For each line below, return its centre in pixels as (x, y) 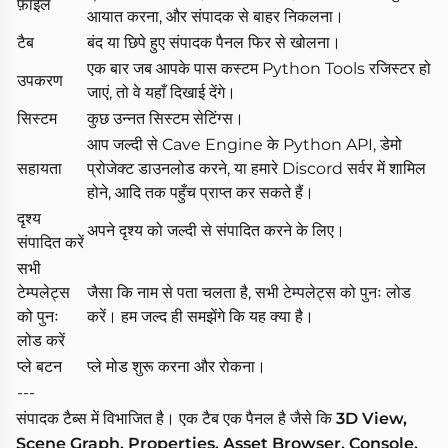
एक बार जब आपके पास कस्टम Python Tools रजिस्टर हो (259, 68)
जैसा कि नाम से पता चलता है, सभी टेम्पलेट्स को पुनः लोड (249, 292)
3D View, (371, 418)
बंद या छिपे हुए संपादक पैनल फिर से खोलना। (214, 42)
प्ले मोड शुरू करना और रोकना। (176, 366)
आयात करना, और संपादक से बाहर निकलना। (215, 16)
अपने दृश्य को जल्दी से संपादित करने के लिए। (216, 230)
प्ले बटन (39, 366)
